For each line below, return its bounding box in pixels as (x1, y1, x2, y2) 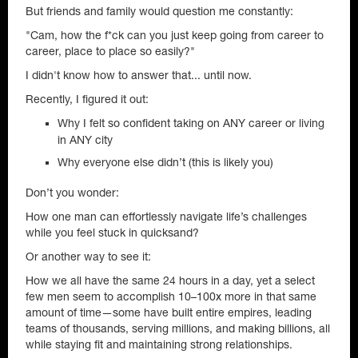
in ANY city (58, 133, 113, 146)
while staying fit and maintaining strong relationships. (26, 338, 292, 351)
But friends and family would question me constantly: (26, 5, 293, 18)
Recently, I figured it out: (26, 93, 149, 105)
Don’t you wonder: (26, 186, 119, 199)
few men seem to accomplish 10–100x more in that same (26, 290, 316, 303)
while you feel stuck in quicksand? (26, 226, 199, 239)
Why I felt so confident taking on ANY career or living (58, 117, 324, 129)
